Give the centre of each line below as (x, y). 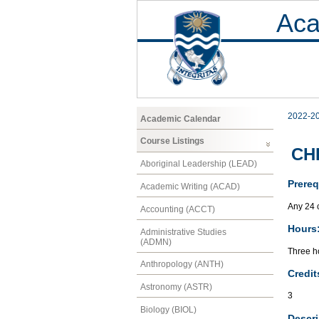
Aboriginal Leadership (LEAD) (199, 164)
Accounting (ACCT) (178, 209)
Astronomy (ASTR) (176, 287)
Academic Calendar (181, 119)
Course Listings (172, 141)
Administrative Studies (183, 232)
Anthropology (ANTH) (182, 265)
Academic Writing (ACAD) (190, 186)
